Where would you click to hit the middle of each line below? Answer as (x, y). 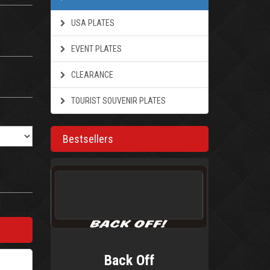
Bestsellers (88, 139)
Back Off (130, 260)
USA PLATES (92, 23)
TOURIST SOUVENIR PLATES (117, 101)
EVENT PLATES (95, 49)
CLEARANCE (91, 75)
